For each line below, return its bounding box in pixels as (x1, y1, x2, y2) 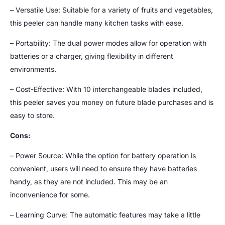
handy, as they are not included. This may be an (10, 177, 168, 186)
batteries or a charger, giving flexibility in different (10, 52, 173, 61)
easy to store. (10, 111, 55, 120)
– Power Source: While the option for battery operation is (10, 151, 196, 160)
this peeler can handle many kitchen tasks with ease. (10, 19, 183, 28)
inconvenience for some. (10, 190, 90, 199)
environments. (10, 65, 56, 74)
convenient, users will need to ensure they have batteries (10, 164, 197, 173)
